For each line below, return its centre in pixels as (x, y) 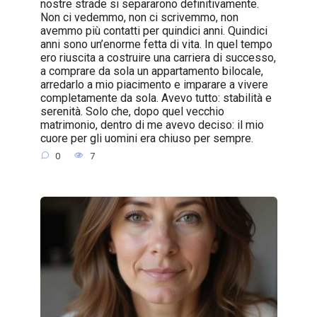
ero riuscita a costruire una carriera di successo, (158, 57)
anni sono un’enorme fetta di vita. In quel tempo (156, 44)
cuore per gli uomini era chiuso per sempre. (146, 138)
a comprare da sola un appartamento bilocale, (151, 71)
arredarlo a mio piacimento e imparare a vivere (154, 84)
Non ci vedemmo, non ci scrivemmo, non (139, 17)
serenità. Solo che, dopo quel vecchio (132, 111)
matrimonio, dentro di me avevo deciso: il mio (152, 125)
